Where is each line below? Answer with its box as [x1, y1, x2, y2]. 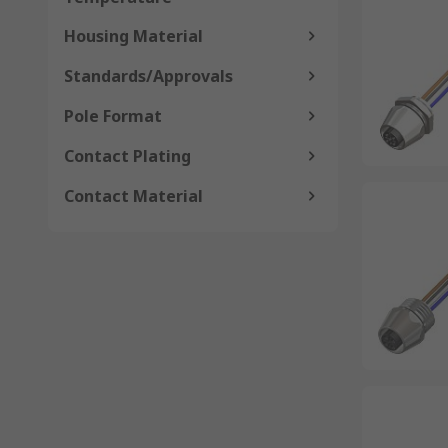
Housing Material [64, 25, 203, 47]
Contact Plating [64, 145, 191, 167]
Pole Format [64, 105, 162, 127]
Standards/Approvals [64, 65, 233, 87]
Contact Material [64, 185, 203, 207]
